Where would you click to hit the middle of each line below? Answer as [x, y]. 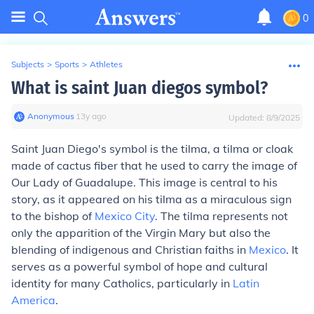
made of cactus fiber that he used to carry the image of [154, 165]
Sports [67, 64]
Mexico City [125, 216]
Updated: [247, 117]
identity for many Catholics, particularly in [122, 283]
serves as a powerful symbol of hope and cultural [139, 266]
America [33, 300]
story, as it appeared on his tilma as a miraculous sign [151, 199]
